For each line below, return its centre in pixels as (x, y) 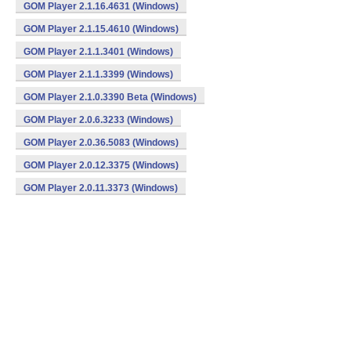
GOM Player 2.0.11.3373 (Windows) (101, 188)
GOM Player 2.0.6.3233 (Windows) (98, 120)
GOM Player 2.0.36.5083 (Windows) (101, 143)
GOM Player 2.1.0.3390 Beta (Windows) (110, 97)
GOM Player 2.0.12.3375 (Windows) (101, 165)
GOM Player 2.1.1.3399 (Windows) (98, 74)
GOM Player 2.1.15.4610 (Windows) (101, 29)
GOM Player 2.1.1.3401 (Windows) (98, 52)
